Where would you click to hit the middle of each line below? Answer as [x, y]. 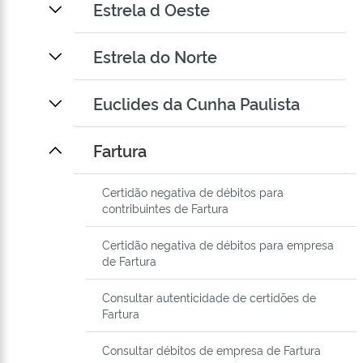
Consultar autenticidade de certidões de [209, 297]
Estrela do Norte [155, 56]
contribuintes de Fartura [165, 208]
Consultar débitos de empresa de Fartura [211, 350]
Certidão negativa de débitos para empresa [218, 245]
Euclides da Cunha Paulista [196, 103]
